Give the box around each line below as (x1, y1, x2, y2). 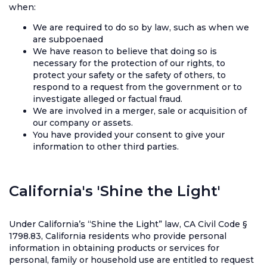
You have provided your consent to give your (33, 129, 225, 140)
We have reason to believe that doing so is (33, 46, 217, 57)
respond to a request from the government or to (33, 82, 242, 92)
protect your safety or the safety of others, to (33, 70, 226, 80)
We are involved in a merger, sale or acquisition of (33, 105, 247, 116)
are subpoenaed (33, 34, 103, 45)
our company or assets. (33, 117, 133, 128)
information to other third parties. (33, 141, 179, 152)
